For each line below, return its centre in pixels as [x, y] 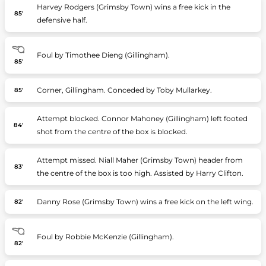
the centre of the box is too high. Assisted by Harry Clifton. [140, 173]
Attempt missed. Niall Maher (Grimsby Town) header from [140, 160]
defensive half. [62, 20]
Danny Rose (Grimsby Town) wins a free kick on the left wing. [145, 202]
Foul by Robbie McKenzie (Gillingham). [105, 237]
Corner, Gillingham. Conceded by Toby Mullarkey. [124, 90]
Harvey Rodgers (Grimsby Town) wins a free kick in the [133, 7]
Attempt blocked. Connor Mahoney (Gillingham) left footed [142, 118]
